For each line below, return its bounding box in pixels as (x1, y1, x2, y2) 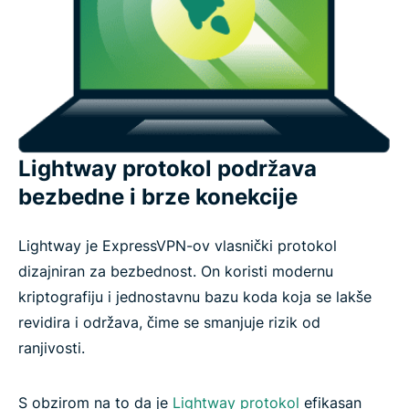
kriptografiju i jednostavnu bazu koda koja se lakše (18, 287, 372, 306)
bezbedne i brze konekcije (18, 183, 298, 210)
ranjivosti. (18, 338, 85, 357)
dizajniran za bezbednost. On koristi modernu (18, 261, 333, 280)
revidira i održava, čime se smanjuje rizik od (18, 312, 320, 331)
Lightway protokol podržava (18, 154, 317, 182)
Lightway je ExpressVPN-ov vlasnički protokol (18, 236, 337, 255)
